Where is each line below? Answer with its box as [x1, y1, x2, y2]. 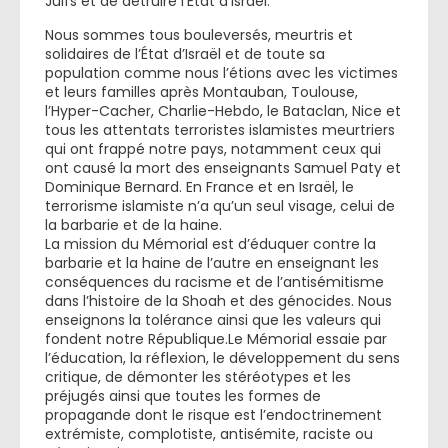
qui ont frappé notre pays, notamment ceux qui [45, 139, 381, 159]
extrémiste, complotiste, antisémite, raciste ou [45, 424, 373, 444]
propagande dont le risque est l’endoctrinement [45, 405, 382, 425]
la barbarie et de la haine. [45, 215, 222, 235]
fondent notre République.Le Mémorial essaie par [45, 329, 387, 349]
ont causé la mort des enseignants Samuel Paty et [45, 158, 401, 178]
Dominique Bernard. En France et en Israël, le [45, 177, 354, 197]
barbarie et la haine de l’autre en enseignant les [45, 253, 379, 273]
